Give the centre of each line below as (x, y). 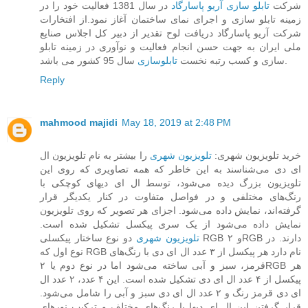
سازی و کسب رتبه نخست (231, 60)
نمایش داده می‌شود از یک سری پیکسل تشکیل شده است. (170, 224)
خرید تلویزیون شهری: (256, 155)
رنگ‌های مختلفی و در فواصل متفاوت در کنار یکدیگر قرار (170, 196)
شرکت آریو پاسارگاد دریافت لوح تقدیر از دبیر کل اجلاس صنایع (170, 33)
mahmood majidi (79, 122)
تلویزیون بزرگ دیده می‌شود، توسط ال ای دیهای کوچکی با (170, 183)
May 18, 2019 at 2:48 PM (176, 122)
